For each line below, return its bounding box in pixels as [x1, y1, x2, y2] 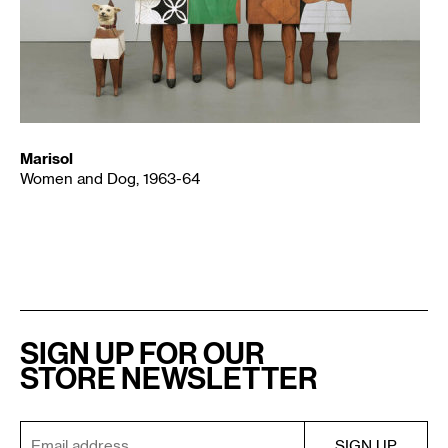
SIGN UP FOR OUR [20, 336, 265, 370]
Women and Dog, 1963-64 [20, 172, 200, 187]
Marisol [20, 149, 73, 167]
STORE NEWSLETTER [20, 361, 318, 395]
